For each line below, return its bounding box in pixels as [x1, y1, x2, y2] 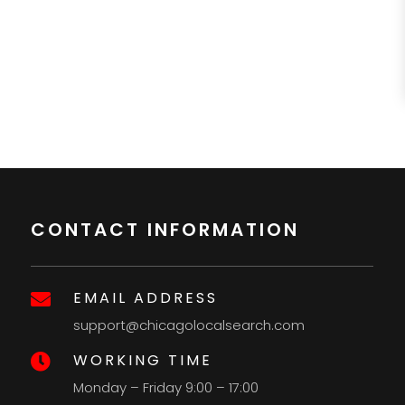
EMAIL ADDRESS [73, 287, 219, 309]
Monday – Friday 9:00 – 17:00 [73, 378, 259, 398]
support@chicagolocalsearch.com [73, 316, 306, 335]
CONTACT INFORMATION [31, 217, 300, 243]
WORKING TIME [73, 350, 213, 372]
